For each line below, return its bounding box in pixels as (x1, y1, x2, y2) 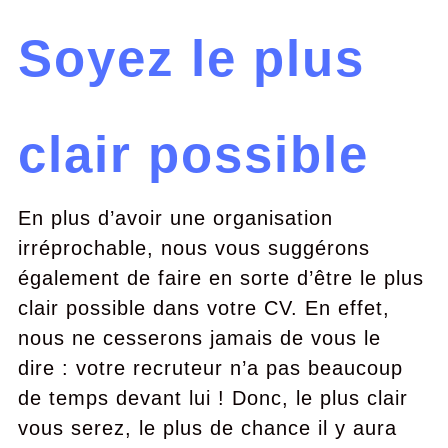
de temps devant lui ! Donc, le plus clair (17, 387, 408, 409)
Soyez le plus (17, 30, 365, 87)
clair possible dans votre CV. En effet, (17, 297, 390, 319)
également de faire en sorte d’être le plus (17, 267, 424, 289)
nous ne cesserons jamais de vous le (17, 327, 381, 349)
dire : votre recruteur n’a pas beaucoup (17, 357, 403, 379)
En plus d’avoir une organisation (17, 207, 333, 229)
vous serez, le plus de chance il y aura (17, 417, 397, 439)
